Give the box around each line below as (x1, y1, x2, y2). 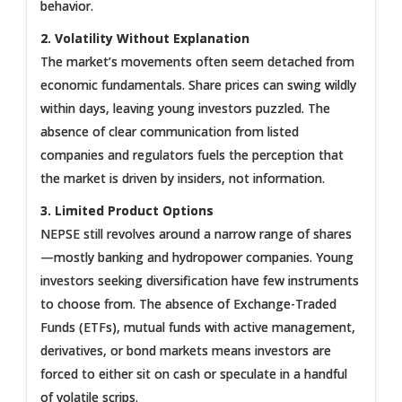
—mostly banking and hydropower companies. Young (40, 248, 354, 266)
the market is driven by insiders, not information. (40, 169, 325, 187)
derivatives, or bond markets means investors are (40, 341, 331, 359)
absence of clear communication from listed (40, 122, 299, 140)
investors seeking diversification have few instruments (40, 271, 359, 289)
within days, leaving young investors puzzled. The (40, 99, 330, 117)
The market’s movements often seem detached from (40, 52, 354, 70)
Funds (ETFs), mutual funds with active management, (40, 318, 355, 336)
